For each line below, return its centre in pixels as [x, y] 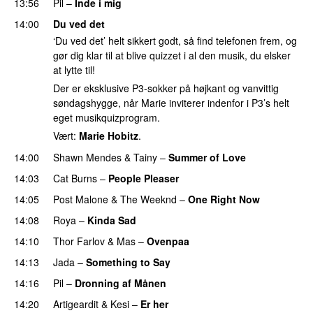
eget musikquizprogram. [107, 118]
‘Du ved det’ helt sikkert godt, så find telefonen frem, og [175, 41]
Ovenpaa [168, 241]
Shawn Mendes [87, 157]
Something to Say [128, 262]
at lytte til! [74, 70]
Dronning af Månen [121, 283]
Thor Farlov [79, 241]
